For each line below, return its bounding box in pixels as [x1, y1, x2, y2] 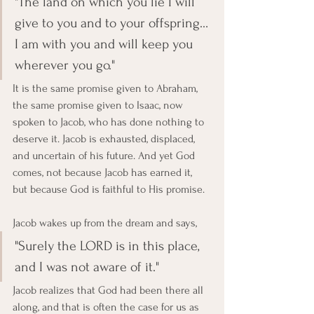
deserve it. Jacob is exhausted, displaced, [13, 132, 198, 145]
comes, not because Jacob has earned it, [13, 166, 195, 179]
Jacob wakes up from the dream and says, [13, 217, 200, 229]
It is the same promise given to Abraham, [13, 82, 200, 95]
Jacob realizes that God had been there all [13, 284, 206, 296]
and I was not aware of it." [15, 259, 159, 275]
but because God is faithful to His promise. [13, 183, 205, 196]
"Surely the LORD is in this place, [15, 238, 203, 254]
